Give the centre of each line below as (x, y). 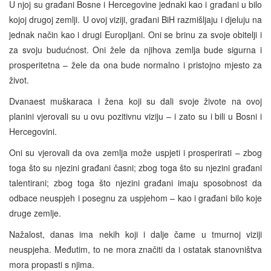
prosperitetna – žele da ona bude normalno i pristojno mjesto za (135, 64)
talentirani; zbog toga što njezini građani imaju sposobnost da (135, 182)
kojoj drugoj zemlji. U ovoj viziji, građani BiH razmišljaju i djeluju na (135, 19)
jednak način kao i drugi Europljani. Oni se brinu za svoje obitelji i (135, 34)
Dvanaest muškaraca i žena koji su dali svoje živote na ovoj (135, 101)
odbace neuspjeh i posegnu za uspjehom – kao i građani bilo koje (135, 198)
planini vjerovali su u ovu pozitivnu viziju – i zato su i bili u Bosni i (135, 116)
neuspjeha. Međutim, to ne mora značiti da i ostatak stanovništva (135, 249)
